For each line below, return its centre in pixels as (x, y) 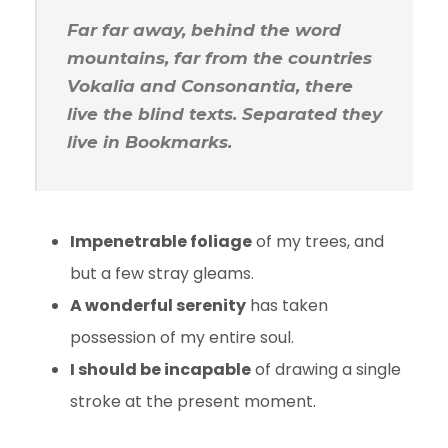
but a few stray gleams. (162, 273)
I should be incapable (160, 369)
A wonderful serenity (158, 305)
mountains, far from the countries (219, 57)
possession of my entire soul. (182, 337)
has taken (287, 305)
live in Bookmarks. (149, 141)
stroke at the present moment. (195, 401)
